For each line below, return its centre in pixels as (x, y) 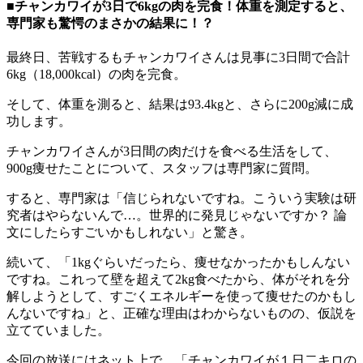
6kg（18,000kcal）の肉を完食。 (96, 74)
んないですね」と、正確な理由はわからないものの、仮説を (181, 313)
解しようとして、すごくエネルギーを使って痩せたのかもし (181, 296)
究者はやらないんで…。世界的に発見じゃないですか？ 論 (177, 215)
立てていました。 (58, 330)
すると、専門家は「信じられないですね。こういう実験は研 (181, 198)
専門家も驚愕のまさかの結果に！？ (110, 23)
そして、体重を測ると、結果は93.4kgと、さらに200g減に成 (180, 104)
